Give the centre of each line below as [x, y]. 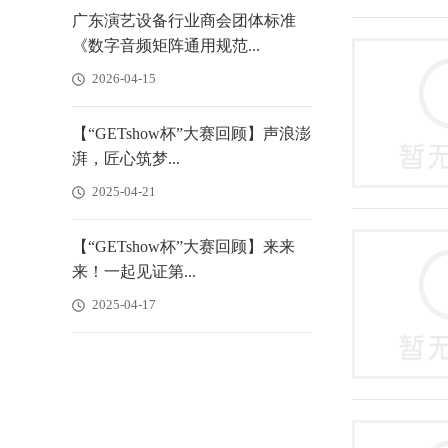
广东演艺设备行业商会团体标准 [184, 20]
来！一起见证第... [134, 271]
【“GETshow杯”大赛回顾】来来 [183, 246]
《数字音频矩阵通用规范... [166, 45]
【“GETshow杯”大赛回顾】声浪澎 [191, 133]
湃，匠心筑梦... [126, 158]
